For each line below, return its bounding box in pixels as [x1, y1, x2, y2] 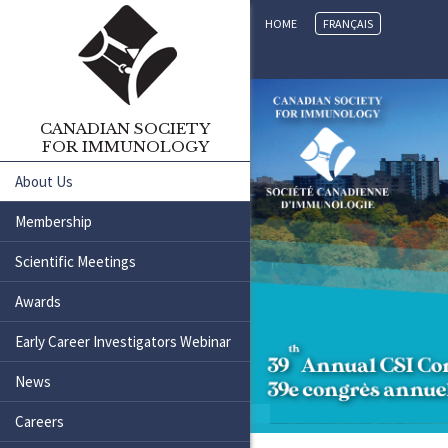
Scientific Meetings [15, 252, 136, 271]
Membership [15, 212, 92, 231]
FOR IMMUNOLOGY [41, 137, 209, 156]
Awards [15, 292, 61, 311]
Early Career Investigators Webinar [15, 332, 231, 351]
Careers [15, 412, 64, 431]
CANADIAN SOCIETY [40, 119, 210, 138]
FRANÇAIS [323, 16, 373, 31]
